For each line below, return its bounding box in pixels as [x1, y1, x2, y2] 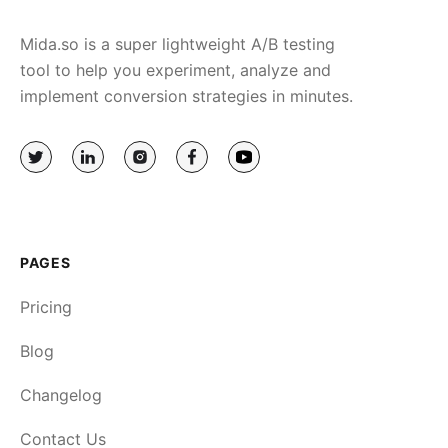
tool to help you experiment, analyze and [20, 59, 331, 80]
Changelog [20, 384, 102, 405]
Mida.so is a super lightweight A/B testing [20, 33, 335, 54]
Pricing [20, 296, 72, 317]
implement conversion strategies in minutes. [20, 85, 353, 106]
